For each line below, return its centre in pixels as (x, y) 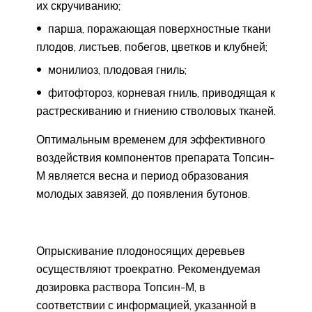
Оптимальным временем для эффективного (151, 140)
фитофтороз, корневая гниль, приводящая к (160, 93)
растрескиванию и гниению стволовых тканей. (156, 111)
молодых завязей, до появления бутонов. (143, 194)
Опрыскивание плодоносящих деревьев (141, 251)
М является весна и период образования (142, 176)
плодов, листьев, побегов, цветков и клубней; (152, 47)
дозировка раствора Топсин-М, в (121, 287)
